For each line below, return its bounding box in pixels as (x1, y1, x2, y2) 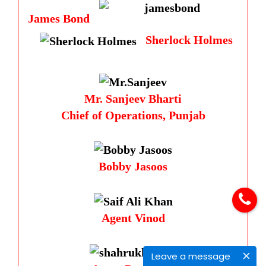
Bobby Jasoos (99, 160, 167, 173)
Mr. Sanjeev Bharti (84, 91, 182, 105)
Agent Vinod (101, 211, 165, 224)
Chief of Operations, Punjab (61, 108, 205, 122)
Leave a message (151, 249, 230, 262)
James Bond (28, 12, 90, 26)
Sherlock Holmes (145, 33, 233, 47)
